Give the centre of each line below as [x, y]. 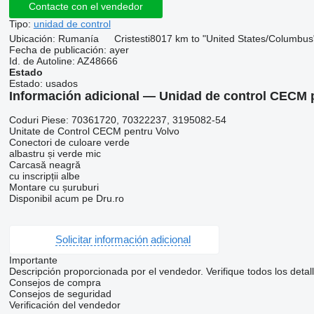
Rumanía [78, 39]
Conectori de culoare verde [69, 142]
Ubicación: [32, 39]
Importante [33, 260]
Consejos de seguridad [60, 293]
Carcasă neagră [45, 164]
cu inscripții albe [44, 176]
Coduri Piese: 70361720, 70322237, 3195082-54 [117, 120]
